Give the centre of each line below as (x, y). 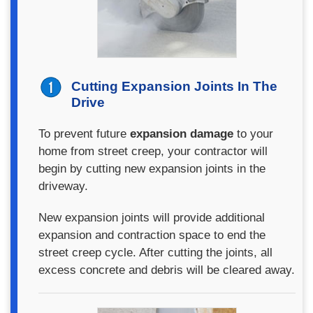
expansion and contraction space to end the (152, 235)
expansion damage (182, 133)
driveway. (63, 186)
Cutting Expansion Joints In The (174, 86)
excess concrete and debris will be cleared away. (167, 270)
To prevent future (84, 133)
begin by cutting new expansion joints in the (152, 168)
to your (253, 133)
